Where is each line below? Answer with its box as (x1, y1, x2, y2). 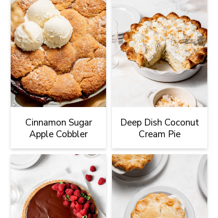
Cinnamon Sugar (25, 116, 92, 129)
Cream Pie (138, 127, 181, 141)
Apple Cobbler (29, 127, 88, 141)
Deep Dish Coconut (120, 116, 199, 129)
